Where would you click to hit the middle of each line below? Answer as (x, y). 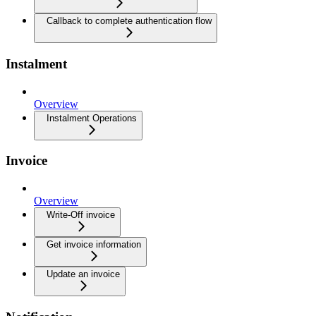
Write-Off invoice (81, 215)
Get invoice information (94, 245)
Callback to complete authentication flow (129, 21)
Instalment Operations (92, 118)
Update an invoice (83, 274)
